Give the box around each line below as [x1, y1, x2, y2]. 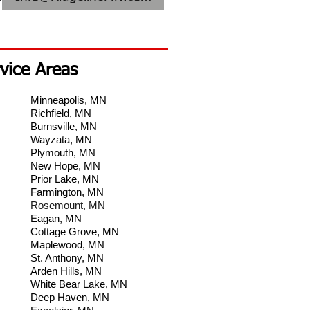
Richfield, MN [30, 107, 91, 120]
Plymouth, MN [30, 147, 95, 159]
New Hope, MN [30, 160, 100, 172]
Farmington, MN [30, 186, 107, 199]
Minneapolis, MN [30, 94, 109, 107]
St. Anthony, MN [30, 252, 107, 264]
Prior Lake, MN [30, 173, 99, 185]
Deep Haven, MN [30, 291, 112, 304]
